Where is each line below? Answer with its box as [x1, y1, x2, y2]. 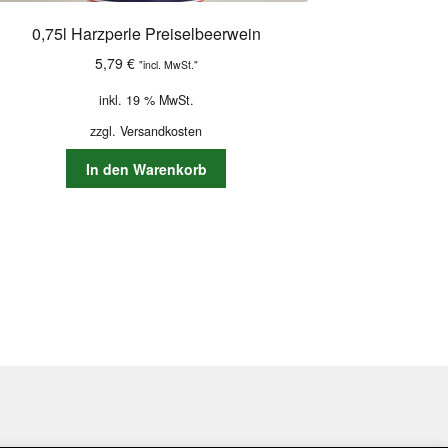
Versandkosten [120, 122, 203, 140]
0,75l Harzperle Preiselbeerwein [31, 22, 261, 46]
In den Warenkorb [85, 158, 207, 179]
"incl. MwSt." [138, 56, 198, 72]
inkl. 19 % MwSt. [98, 90, 194, 109]
